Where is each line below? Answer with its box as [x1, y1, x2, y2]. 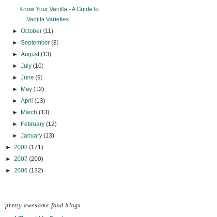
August [20, 51, 41, 58]
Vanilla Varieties [27, 16, 69, 23]
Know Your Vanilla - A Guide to [19, 6, 99, 13]
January [20, 132, 44, 139]
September [20, 39, 51, 46]
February [20, 121, 46, 128]
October [20, 28, 43, 35]
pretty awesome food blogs [5, 202, 81, 209]
